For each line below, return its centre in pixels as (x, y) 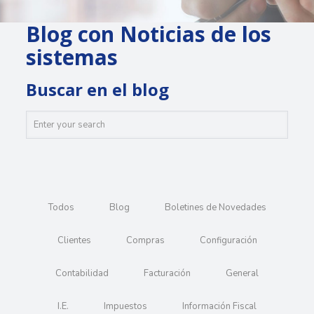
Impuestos (125, 306)
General (242, 273)
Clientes (74, 240)
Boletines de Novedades (215, 207)
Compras (145, 240)
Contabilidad (82, 273)
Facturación (167, 273)
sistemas (71, 57)
